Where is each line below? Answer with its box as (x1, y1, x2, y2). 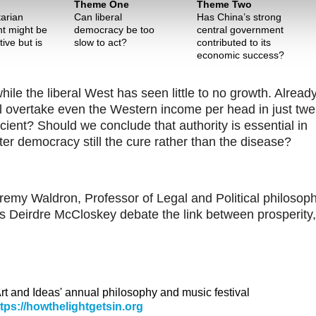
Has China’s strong (197, 11, 281, 23)
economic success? (197, 49, 284, 61)
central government (197, 23, 284, 35)
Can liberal (74, 11, 123, 23)
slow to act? (74, 36, 128, 48)
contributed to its (197, 36, 271, 48)
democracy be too (74, 23, 155, 35)
